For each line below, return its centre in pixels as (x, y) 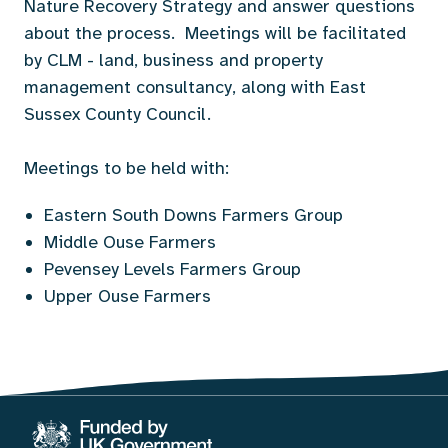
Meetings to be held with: (129, 167)
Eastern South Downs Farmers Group (193, 214)
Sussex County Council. (120, 113)
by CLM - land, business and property (173, 59)
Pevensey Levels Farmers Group (172, 268)
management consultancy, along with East (195, 86)
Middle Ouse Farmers (130, 241)
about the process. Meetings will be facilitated (215, 32)
